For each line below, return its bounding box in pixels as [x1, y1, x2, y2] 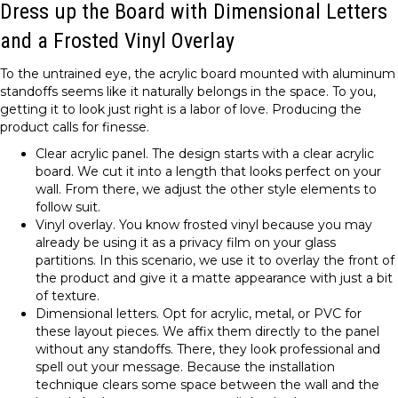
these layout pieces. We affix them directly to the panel [36, 322, 379, 339]
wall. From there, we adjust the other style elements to [36, 180, 377, 197]
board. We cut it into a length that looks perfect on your [36, 163, 381, 179]
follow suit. [36, 198, 100, 215]
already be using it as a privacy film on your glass [36, 234, 336, 251]
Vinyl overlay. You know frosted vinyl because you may [36, 216, 372, 233]
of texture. [36, 287, 99, 304]
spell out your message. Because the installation [36, 358, 335, 375]
